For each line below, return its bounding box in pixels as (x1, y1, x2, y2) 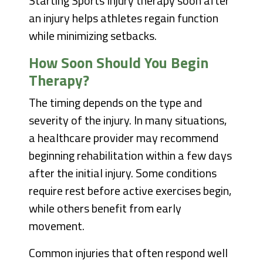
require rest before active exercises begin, (29, 181, 232, 200)
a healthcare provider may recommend (29, 129, 219, 147)
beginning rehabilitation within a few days (29, 146, 232, 165)
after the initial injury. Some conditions (29, 164, 217, 183)
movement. (29, 217, 85, 235)
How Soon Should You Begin (29, 51, 209, 75)
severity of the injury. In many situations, (29, 111, 227, 130)
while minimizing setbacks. (29, 26, 157, 45)
